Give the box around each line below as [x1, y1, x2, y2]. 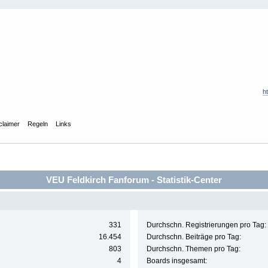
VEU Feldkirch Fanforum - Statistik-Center [46, 174, 222, 185]
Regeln [27, 120, 48, 127]
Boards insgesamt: [146, 257, 207, 266]
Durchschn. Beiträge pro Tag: [146, 233, 241, 242]
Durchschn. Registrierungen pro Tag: [146, 221, 266, 230]
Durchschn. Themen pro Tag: [146, 245, 240, 254]
